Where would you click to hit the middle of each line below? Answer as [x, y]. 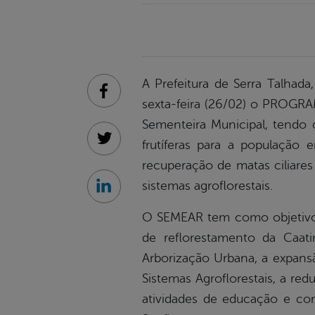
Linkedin [124, 194]
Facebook [128, 98]
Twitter [120, 146]
